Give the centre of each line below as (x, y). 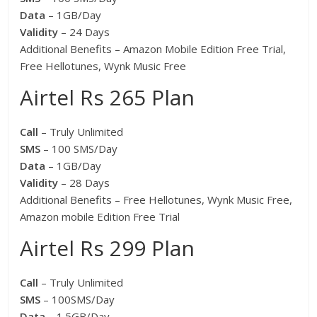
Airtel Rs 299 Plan (108, 248)
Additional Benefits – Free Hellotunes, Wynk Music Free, (156, 200)
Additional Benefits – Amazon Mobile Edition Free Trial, (153, 49)
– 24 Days (84, 32)
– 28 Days (84, 183)
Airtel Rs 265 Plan (108, 98)
